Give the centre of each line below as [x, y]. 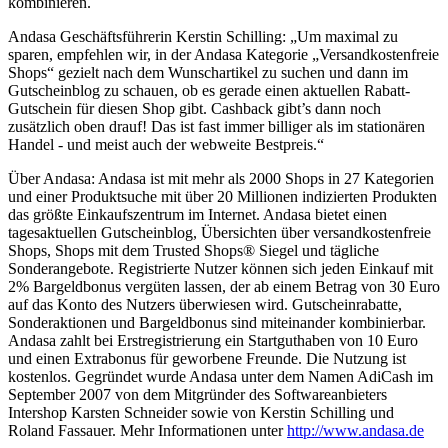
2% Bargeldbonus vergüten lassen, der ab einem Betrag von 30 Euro [224, 286]
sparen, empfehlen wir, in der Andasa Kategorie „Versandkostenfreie [223, 54]
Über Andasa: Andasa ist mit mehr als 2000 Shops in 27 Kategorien [221, 178]
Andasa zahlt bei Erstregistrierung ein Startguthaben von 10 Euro [213, 340]
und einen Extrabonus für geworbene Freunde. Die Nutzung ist [207, 358]
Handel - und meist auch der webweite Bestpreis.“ [166, 144]
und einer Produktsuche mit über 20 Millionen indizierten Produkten [222, 196]
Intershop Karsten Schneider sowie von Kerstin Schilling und [201, 412]
